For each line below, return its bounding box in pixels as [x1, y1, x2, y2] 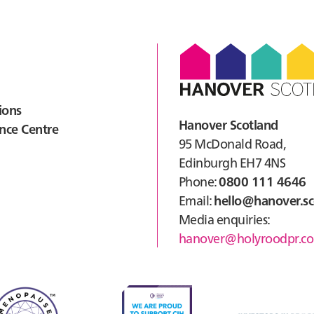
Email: [179, 191, 214, 209]
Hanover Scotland [179, 116, 278, 133]
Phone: [179, 172, 219, 190]
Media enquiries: [179, 210, 270, 228]
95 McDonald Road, [179, 135, 286, 152]
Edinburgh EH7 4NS [179, 153, 286, 171]
